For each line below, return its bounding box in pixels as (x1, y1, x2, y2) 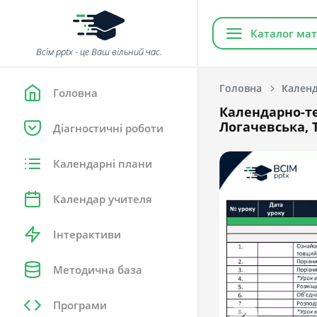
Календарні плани (53, 156, 152, 171)
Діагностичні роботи (53, 121, 163, 135)
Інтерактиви (53, 227, 121, 241)
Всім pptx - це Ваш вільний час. (36, 45, 162, 58)
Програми (53, 298, 107, 312)
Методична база (53, 263, 142, 277)
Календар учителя (53, 192, 152, 206)
